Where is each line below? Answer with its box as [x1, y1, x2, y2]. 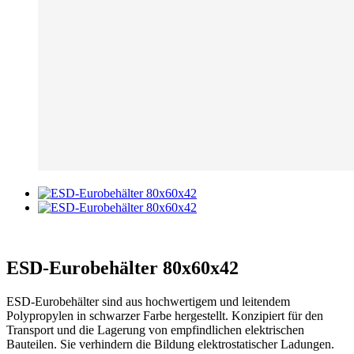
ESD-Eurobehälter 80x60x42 [6, 258, 239, 279]
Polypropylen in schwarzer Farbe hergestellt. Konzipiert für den [6, 309, 323, 323]
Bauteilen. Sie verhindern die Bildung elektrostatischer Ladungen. [6, 337, 334, 352]
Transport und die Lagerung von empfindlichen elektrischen [6, 323, 304, 337]
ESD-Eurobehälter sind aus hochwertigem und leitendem [6, 295, 290, 309]
